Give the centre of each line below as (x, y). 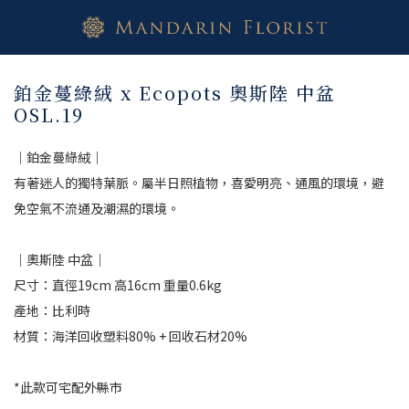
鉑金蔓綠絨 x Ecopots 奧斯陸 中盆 (175, 93)
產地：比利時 (52, 310)
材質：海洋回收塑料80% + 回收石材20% (131, 336)
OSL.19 (49, 115)
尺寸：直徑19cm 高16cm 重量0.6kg (118, 285)
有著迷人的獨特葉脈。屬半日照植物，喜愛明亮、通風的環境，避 (199, 183)
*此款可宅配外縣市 (68, 387)
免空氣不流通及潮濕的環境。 (97, 208)
